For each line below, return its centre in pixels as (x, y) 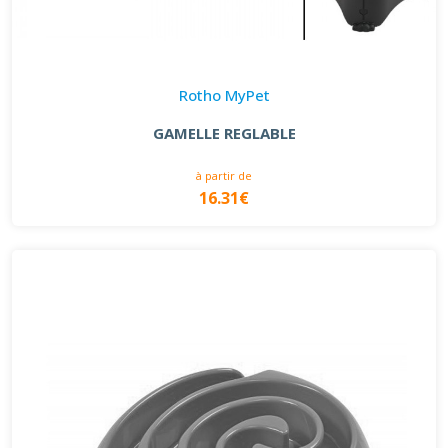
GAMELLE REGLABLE (224, 133)
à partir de (224, 176)
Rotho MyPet (224, 95)
